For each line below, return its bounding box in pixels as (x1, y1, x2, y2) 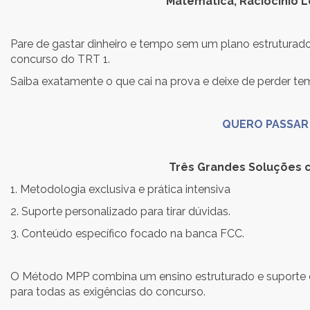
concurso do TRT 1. (10, 53, 110, 66)
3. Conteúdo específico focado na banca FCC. (10, 227, 244, 240)
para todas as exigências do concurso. (10, 285, 206, 298)
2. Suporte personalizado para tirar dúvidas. (10, 205, 294, 218)
